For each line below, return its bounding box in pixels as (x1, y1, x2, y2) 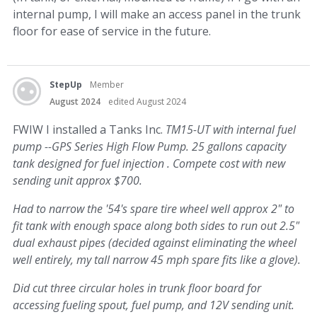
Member (90, 79, 124, 91)
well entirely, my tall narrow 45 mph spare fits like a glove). (13, 252, 301, 268)
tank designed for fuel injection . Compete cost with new (13, 156, 285, 172)
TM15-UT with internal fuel (166, 122, 296, 138)
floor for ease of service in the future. (13, 23, 211, 40)
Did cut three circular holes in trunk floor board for (13, 280, 261, 296)
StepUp (50, 79, 82, 91)
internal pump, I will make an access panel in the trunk (13, 6, 301, 23)
